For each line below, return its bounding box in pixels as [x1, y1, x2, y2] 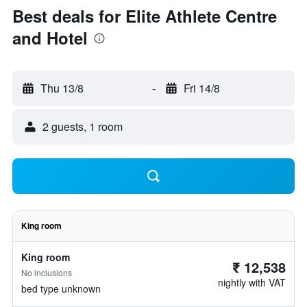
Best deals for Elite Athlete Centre [12, 4, 277, 27]
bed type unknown [21, 282, 101, 295]
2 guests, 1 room [42, 119, 123, 134]
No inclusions [21, 267, 72, 278]
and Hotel [12, 26, 88, 49]
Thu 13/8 [40, 80, 84, 96]
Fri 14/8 [183, 80, 220, 96]
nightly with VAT [218, 275, 286, 289]
